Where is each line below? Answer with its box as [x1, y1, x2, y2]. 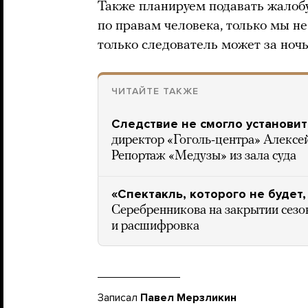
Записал [98, 291, 140, 305]
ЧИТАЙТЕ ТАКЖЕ [111, 85, 199, 98]
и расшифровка [111, 220, 199, 234]
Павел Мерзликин [140, 291, 236, 305]
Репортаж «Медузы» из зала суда [111, 150, 296, 164]
